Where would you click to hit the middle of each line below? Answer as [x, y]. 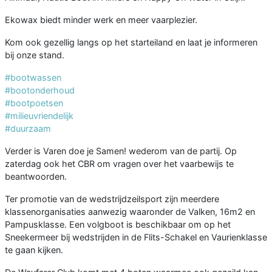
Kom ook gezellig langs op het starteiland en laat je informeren [131, 42]
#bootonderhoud [40, 90]
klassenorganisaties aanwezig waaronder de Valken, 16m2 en [130, 211]
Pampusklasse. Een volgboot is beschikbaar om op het [118, 224]
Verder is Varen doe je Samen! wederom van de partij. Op [121, 151]
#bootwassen [33, 77]
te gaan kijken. [34, 250]
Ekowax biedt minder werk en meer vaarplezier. [101, 19]
